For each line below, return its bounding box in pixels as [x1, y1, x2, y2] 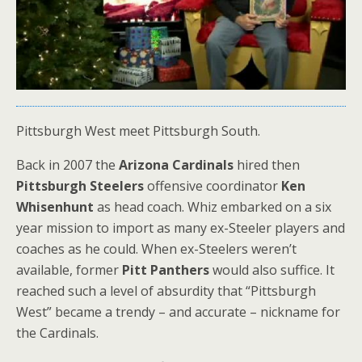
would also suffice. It [209, 261, 335, 280]
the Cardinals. [16, 324, 99, 343]
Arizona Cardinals [119, 156, 234, 175]
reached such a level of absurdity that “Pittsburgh [16, 282, 316, 301]
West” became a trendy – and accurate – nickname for [16, 303, 340, 322]
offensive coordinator [144, 177, 278, 196]
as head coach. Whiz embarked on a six [94, 198, 331, 217]
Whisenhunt [16, 198, 94, 217]
